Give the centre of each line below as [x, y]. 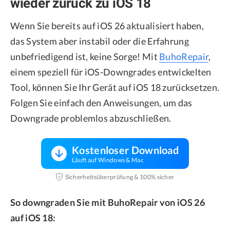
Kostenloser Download [125, 150]
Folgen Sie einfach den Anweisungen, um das [101, 103]
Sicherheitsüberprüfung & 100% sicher [120, 177]
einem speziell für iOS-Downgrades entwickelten [111, 72]
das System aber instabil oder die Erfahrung [100, 41]
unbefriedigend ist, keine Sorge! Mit [85, 57]
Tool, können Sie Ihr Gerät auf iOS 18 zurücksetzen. [115, 88]
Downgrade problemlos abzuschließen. [91, 118]
